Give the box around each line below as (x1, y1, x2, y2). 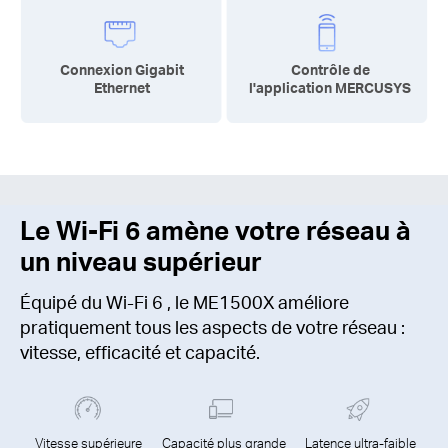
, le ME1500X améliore (163, 289, 349, 313)
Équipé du (20, 289, 106, 313)
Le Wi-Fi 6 (20, 212, 140, 246)
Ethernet (94, 78, 150, 97)
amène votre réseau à (140, 212, 411, 246)
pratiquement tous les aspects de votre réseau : (20, 314, 405, 338)
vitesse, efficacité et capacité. (20, 339, 260, 363)
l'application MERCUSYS (249, 78, 412, 97)
